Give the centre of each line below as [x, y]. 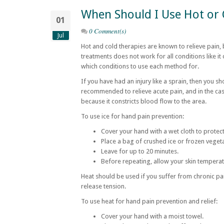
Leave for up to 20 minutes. [140, 151]
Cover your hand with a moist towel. [152, 216]
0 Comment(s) [107, 31]
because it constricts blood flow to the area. [144, 101]
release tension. [103, 186]
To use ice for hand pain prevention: [132, 116]
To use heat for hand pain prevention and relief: [149, 201]
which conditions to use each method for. [140, 66]
